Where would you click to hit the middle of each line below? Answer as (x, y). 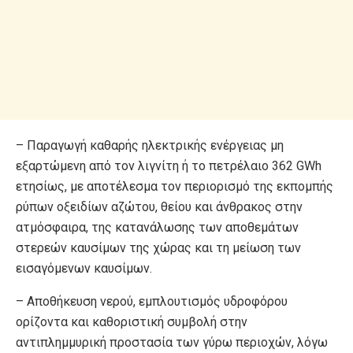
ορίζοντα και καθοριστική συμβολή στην (132, 321)
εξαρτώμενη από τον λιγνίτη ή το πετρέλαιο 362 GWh (169, 165)
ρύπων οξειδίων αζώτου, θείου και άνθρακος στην (159, 206)
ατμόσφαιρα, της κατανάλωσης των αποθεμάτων (157, 227)
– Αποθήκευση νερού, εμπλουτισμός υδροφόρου (152, 301)
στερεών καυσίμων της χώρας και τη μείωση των (158, 247)
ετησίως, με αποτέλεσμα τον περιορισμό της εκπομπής (175, 186)
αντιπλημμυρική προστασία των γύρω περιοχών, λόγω (172, 342)
